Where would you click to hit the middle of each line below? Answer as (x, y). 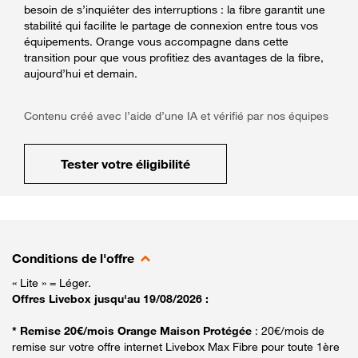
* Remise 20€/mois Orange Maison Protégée (133, 330)
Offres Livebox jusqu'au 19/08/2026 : (110, 298)
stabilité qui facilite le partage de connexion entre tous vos (171, 25)
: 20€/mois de (290, 330)
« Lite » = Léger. (52, 282)
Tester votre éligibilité (125, 163)
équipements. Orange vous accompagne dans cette (156, 41)
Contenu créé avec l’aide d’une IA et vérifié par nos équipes (176, 115)
